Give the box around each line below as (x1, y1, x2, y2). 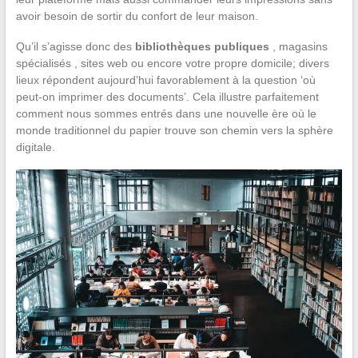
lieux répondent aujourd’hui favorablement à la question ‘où (15, 74, 316, 87)
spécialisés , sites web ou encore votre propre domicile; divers (15, 57, 329, 70)
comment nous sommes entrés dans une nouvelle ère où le (15, 107, 316, 121)
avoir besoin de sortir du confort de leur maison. (15, 10, 258, 23)
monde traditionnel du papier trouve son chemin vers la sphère (15, 124, 333, 137)
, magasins (268, 40, 328, 54)
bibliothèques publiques (134, 40, 269, 54)
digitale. (15, 141, 55, 154)
